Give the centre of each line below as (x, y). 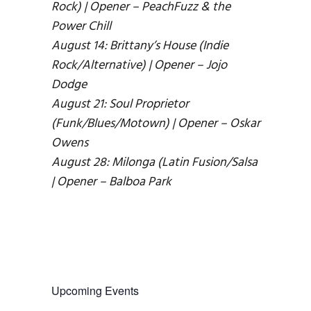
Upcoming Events (95, 290)
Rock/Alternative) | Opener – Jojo (139, 65)
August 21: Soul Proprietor (120, 104)
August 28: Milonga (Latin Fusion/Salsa (154, 162)
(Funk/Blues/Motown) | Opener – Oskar (156, 124)
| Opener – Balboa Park (111, 182)
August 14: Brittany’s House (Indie (140, 46)
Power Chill (81, 26)
